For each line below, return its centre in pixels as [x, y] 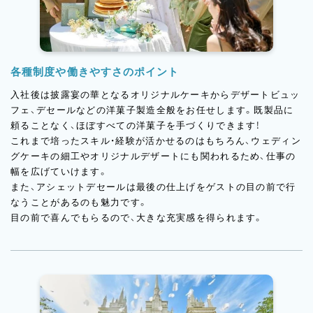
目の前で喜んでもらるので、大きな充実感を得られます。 [137, 218]
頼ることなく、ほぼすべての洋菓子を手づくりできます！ [136, 125]
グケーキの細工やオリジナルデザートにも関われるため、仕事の [153, 156]
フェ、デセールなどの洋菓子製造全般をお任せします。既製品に [152, 110]
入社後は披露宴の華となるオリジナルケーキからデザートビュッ [155, 95]
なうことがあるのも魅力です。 [80, 202]
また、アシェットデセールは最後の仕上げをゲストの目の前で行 [153, 187]
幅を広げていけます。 [60, 172]
